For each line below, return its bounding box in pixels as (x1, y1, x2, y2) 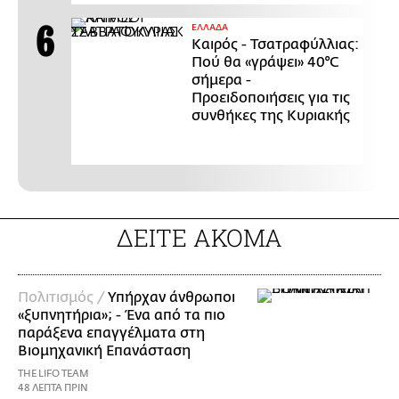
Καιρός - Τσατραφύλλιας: (191, 37, 359, 53)
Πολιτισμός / (18, 289, 108, 306)
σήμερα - (191, 72, 251, 89)
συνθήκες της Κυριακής (191, 108, 350, 125)
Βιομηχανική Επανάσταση (18, 343, 191, 360)
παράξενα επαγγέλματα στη (18, 325, 205, 342)
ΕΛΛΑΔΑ (191, 22, 228, 34)
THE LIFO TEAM (18, 368, 89, 380)
